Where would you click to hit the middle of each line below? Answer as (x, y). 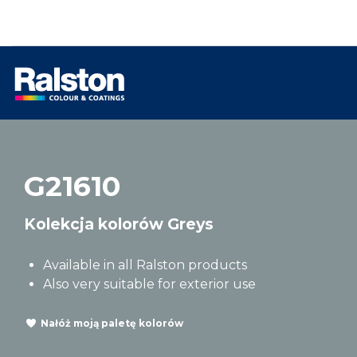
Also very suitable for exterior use (149, 284)
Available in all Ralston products (145, 265)
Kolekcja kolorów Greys (119, 224)
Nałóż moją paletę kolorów (112, 323)
